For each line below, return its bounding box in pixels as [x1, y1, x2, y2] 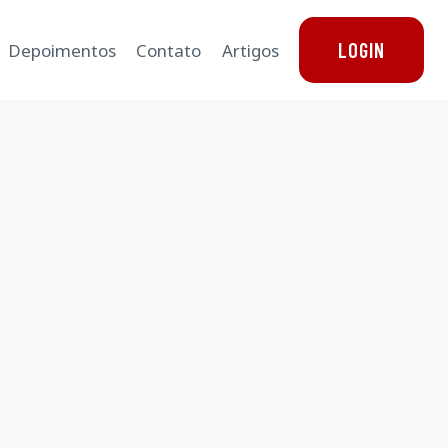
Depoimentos [8, 38, 117, 62]
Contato [136, 38, 202, 62]
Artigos [221, 38, 279, 62]
